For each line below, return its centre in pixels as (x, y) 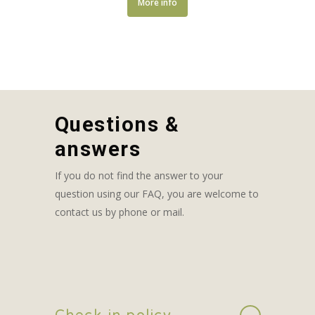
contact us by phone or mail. (119, 212)
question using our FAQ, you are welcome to (156, 193)
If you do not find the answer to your (139, 175)
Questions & (117, 124)
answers (97, 149)
